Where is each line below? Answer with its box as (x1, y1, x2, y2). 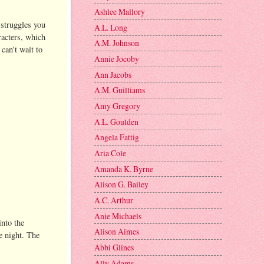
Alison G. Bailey (94, 179, 148, 190)
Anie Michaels (94, 210, 141, 222)
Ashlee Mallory (94, 6, 145, 18)
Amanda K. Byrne (94, 163, 153, 174)
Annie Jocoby (94, 53, 139, 65)
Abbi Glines (94, 241, 134, 253)
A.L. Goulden (94, 115, 138, 127)
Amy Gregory (94, 100, 140, 112)
